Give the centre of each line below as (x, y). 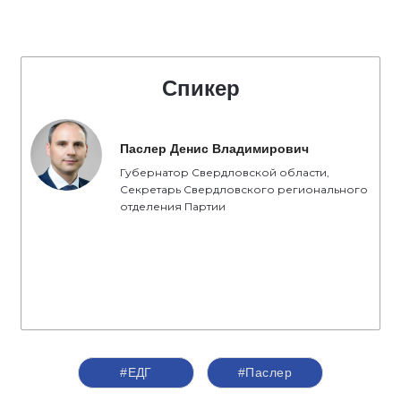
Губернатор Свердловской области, (225, 172)
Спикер (200, 88)
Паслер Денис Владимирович (214, 149)
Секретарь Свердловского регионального (244, 189)
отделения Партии (173, 206)
